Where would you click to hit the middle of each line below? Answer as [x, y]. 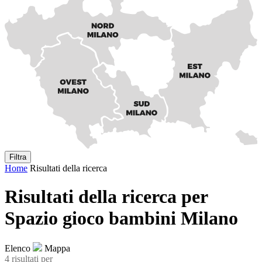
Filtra [18, 157]
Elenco [18, 248]
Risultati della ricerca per [106, 197]
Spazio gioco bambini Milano [121, 218]
